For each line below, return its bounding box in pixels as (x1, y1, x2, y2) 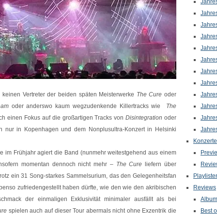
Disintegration (125, 114, 165, 121)
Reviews (193, 184, 216, 191)
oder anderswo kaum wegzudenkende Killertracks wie (8, 103, 167, 109)
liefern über (142, 161, 177, 168)
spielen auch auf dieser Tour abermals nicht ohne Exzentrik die (7, 207, 177, 214)
